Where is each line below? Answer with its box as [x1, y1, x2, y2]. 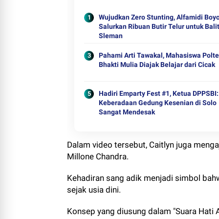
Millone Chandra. [67, 152, 131, 161]
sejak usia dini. [67, 185, 121, 195]
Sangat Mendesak [99, 108, 155, 116]
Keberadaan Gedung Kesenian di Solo [99, 99, 217, 107]
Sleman [99, 32, 123, 40]
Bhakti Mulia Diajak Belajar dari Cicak [99, 61, 215, 68]
